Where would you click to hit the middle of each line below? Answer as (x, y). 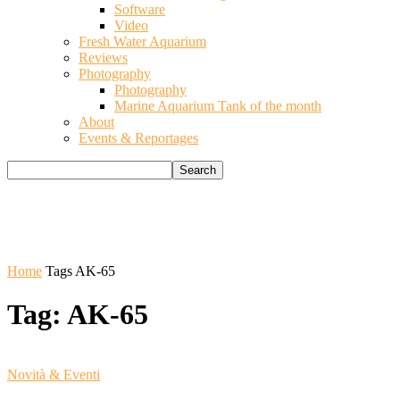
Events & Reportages (138, 138)
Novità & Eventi (54, 374)
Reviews (103, 58)
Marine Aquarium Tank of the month (218, 106)
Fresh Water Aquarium (142, 42)
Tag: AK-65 (78, 315)
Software (140, 9)
